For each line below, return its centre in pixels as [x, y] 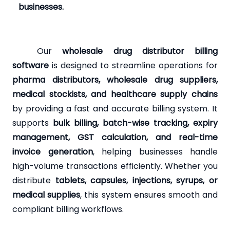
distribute [34, 180]
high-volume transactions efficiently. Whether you [115, 166]
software [31, 65]
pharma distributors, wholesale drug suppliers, [115, 80]
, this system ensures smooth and [149, 195]
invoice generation [53, 151]
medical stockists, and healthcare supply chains [115, 94]
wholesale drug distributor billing [140, 51]
